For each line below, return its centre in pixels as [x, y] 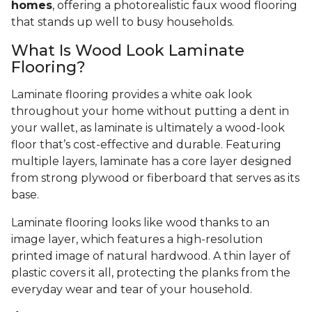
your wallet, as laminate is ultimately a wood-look [148, 128]
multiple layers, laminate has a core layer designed [151, 162]
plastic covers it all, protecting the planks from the [151, 273]
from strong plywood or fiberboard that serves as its [155, 178]
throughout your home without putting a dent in [150, 111]
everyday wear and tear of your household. [133, 290]
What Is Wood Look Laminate [128, 51]
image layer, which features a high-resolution [137, 240]
